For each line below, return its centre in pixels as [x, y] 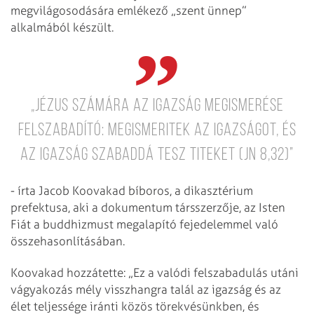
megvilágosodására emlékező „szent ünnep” [129, 10]
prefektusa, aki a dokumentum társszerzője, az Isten [148, 208]
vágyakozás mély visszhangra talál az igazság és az [146, 289]
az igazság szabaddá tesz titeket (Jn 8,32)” [157, 156]
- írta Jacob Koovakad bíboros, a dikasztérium [132, 191]
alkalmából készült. [62, 27]
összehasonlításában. [68, 241]
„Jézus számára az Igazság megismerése [157, 107]
